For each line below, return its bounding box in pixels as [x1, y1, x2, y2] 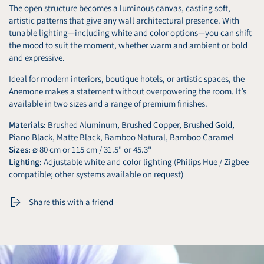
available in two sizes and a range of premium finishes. [9, 97, 207, 109]
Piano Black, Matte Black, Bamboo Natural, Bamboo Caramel [9, 131, 234, 143]
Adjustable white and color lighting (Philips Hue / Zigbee [42, 156, 249, 167]
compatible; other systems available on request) [9, 168, 183, 180]
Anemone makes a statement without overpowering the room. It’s [9, 85, 246, 97]
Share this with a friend [29, 196, 113, 207]
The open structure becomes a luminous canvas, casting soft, [9, 2, 230, 14]
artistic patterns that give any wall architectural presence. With [9, 14, 239, 26]
